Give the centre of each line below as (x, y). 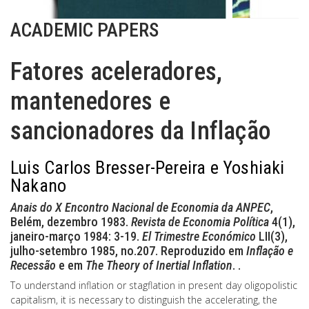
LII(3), (272, 236)
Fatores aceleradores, (117, 72)
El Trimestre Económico (199, 236)
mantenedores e (90, 101)
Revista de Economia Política (200, 222)
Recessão (33, 265)
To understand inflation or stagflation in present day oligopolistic (154, 285)
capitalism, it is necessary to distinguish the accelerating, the (144, 300)
